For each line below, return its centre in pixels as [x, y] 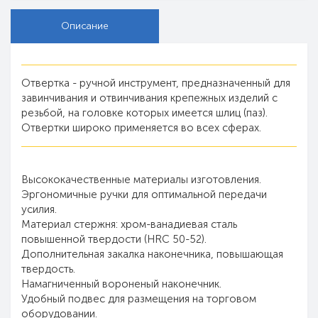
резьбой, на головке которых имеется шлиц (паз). [144, 113]
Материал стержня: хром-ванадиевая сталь [129, 224]
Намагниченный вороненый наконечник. [121, 284]
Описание [85, 26]
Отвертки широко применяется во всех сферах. [141, 128]
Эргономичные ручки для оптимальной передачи [144, 194]
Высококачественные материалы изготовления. [141, 180]
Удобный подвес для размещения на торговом [139, 299]
